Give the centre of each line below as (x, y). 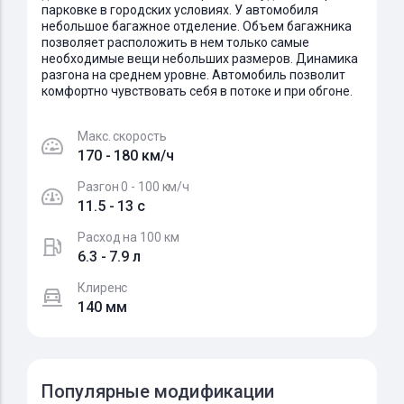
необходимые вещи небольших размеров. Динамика (200, 59)
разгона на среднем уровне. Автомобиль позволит (193, 75)
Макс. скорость (122, 136)
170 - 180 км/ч (126, 156)
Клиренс (103, 288)
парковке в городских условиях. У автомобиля (180, 10)
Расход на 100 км (129, 237)
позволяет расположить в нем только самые (175, 42)
